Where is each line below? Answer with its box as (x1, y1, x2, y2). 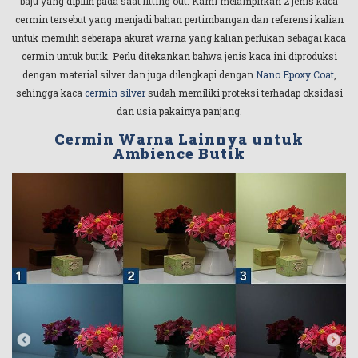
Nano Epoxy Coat (255, 67, 334, 81)
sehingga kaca (15, 86, 85, 99)
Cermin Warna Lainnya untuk (54, 129, 304, 149)
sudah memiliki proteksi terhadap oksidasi (145, 86, 343, 99)
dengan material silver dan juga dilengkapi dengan (22, 67, 256, 81)
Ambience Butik (113, 144, 245, 164)
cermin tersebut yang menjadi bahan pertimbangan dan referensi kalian (14, 12, 344, 26)
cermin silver (84, 86, 145, 99)
